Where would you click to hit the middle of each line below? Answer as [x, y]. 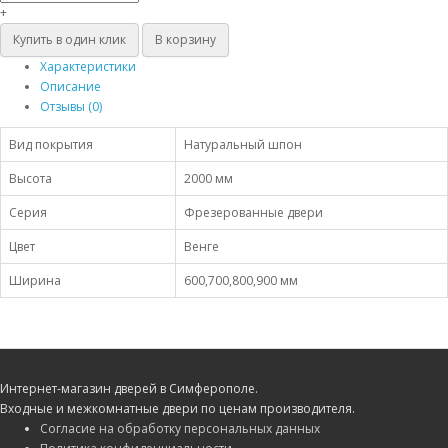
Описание [70, 86]
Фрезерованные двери [253, 212]
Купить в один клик [69, 40]
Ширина [35, 280]
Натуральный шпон [243, 144]
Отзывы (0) [71, 106]
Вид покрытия [51, 144]
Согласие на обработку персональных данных [180, 428]
